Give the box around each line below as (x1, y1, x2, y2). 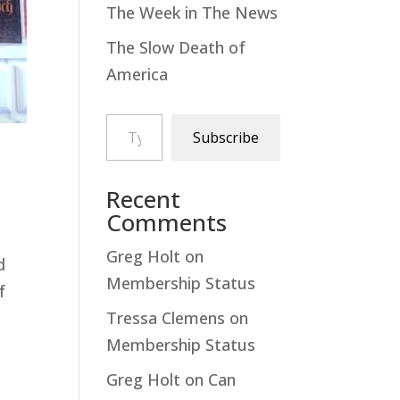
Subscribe (192, 128, 259, 147)
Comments (106, 206, 228, 238)
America (106, 63, 169, 85)
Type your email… (105, 103, 159, 124)
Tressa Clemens (106, 307, 226, 329)
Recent (106, 183, 181, 215)
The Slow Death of (106, 37, 246, 58)
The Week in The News (106, 2, 279, 23)
